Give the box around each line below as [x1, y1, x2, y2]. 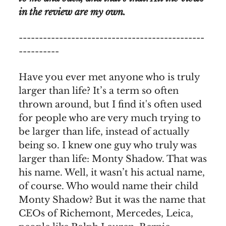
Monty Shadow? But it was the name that [19, 194, 206, 205]
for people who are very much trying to [19, 112, 201, 124]
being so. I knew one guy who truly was [19, 139, 197, 151]
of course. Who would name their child [19, 180, 198, 192]
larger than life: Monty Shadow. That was [19, 153, 207, 164]
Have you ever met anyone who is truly [19, 71, 200, 83]
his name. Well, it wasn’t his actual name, [19, 166, 205, 178]
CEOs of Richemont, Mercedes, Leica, [19, 207, 193, 219]
